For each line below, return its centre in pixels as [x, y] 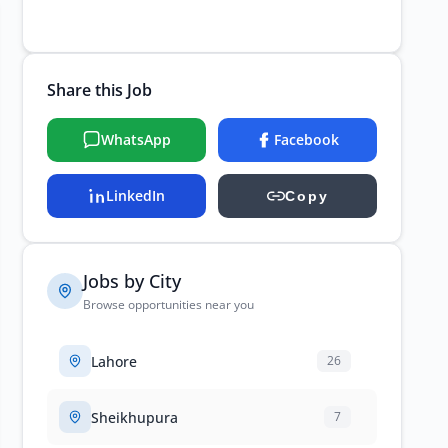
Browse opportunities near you [168, 304]
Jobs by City [132, 281]
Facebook [306, 139]
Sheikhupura [134, 417]
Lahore [114, 361]
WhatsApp [135, 139]
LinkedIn [135, 195]
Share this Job [99, 90]
